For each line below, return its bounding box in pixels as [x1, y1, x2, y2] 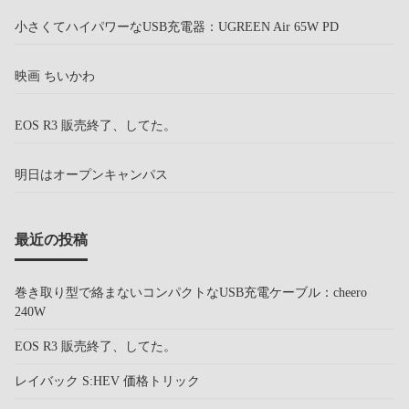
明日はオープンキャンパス [15, 166, 168, 182]
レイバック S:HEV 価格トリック [15, 372, 200, 388]
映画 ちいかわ [15, 68, 95, 83]
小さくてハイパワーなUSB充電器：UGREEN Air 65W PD [15, 18, 339, 34]
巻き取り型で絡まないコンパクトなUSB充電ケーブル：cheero [15, 284, 367, 299]
